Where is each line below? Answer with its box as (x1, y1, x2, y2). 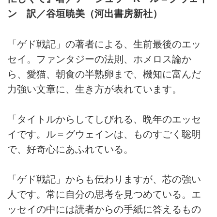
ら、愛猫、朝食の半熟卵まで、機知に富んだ (7, 68, 201, 79)
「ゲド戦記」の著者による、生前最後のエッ (7, 38, 201, 49)
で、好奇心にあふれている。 (7, 144, 133, 155)
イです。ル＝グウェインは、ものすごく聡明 (7, 129, 201, 140)
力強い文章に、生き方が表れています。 (7, 83, 182, 94)
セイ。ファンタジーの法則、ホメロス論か (7, 53, 191, 64)
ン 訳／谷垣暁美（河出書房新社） (7, 8, 162, 19)
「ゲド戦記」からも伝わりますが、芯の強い (7, 174, 201, 185)
